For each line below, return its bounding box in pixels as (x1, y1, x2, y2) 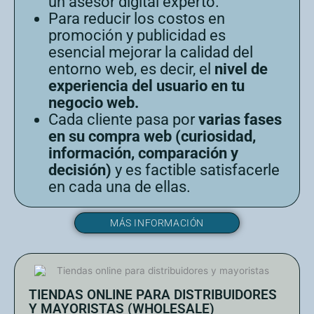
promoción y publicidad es (48, 26, 226, 44)
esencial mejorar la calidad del (48, 43, 253, 61)
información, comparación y (48, 144, 238, 162)
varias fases (198, 110, 282, 128)
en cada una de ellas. (48, 177, 191, 196)
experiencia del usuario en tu (48, 76, 245, 95)
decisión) (48, 161, 111, 179)
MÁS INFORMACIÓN (110, 217, 204, 228)
